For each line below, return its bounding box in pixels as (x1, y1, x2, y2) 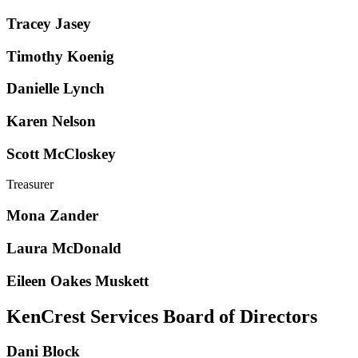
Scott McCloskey (6, 145, 116, 162)
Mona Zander (6, 207, 98, 225)
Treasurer (6, 177, 54, 192)
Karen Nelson (6, 113, 96, 129)
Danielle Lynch (6, 80, 105, 97)
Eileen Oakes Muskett (6, 272, 149, 289)
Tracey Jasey (6, 14, 91, 32)
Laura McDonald (6, 239, 121, 257)
